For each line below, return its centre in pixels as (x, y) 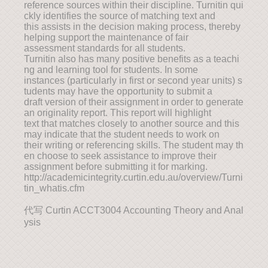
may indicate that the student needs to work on (122, 134)
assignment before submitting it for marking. (116, 167)
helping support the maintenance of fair (106, 37)
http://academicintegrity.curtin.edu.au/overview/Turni (133, 177)
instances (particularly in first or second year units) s (133, 80)
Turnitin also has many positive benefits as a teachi (132, 59)
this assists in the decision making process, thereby (132, 27)
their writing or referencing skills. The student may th (134, 145)
